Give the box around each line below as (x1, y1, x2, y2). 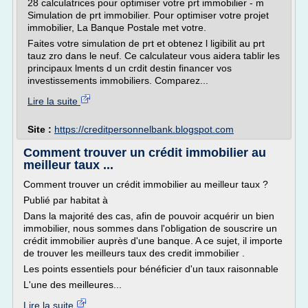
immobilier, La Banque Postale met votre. (27, 22, 206, 33)
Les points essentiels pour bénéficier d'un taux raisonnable (23, 263, 278, 274)
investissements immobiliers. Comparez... (27, 75, 208, 86)
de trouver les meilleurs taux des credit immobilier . (23, 247, 245, 258)
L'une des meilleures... (23, 279, 122, 290)
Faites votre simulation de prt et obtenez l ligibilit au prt (27, 38, 265, 49)
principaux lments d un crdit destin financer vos (27, 63, 232, 74)
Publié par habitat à (23, 195, 108, 206)
